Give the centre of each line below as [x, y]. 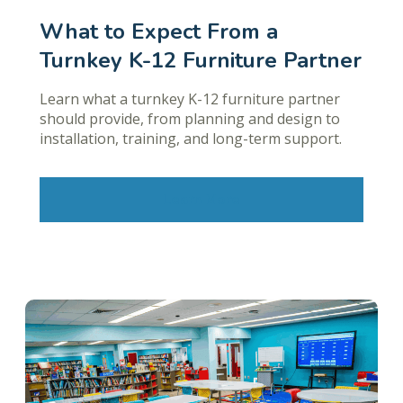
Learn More [201, 199]
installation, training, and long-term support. [191, 139]
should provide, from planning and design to [190, 119]
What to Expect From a [159, 32]
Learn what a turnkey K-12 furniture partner [190, 99]
